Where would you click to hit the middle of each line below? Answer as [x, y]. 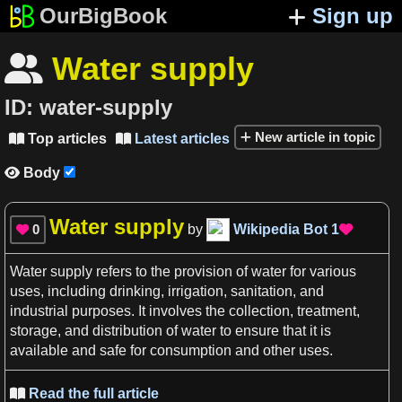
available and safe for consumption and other [154, 351]
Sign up [353, 16]
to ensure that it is [274, 331]
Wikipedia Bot [280, 229]
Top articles [66, 138]
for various [321, 272]
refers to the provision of [172, 272]
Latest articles [180, 138]
